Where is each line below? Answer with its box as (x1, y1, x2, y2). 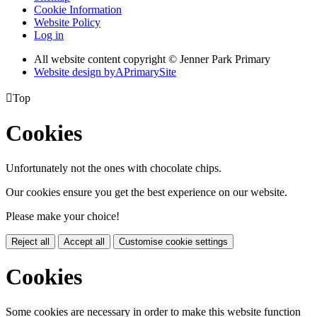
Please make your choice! (6, 209, 120, 222)
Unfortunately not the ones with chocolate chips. (6, 161, 221, 174)
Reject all (11, 236, 50, 247)
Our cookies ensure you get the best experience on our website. (6, 185, 287, 198)
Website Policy (34, 16, 100, 28)
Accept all (64, 236, 105, 247)
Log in (34, 28, 64, 41)
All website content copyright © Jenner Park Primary (34, 52, 270, 65)
